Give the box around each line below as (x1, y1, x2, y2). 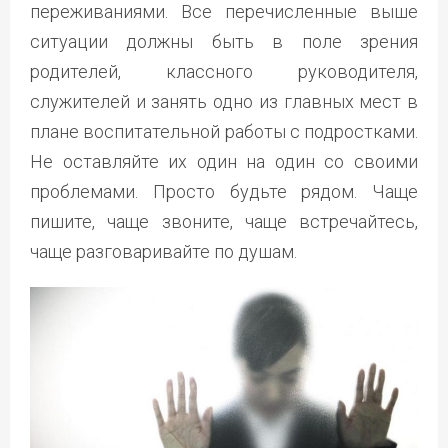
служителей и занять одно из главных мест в (30, 90, 418, 112)
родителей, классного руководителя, (30, 60, 418, 82)
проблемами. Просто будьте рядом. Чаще (30, 180, 418, 202)
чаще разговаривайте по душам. (30, 240, 297, 262)
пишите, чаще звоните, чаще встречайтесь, (30, 210, 418, 232)
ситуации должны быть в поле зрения (30, 30, 418, 52)
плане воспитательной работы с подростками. (30, 120, 418, 142)
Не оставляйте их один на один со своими (30, 150, 418, 172)
